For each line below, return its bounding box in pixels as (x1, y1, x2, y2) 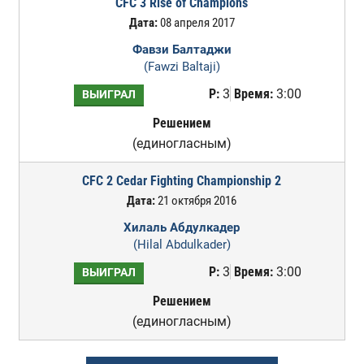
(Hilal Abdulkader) (132, 237, 231, 252)
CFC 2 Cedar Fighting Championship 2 (82, 173, 282, 188)
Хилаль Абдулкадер (123, 220, 240, 235)
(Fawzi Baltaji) (143, 59, 220, 74)
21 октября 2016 (155, 193, 237, 208)
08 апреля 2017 (157, 15, 235, 30)
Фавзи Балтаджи (132, 42, 232, 57)
